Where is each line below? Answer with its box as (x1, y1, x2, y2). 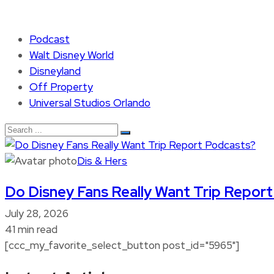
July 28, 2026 (5, 207, 68, 220)
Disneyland (29, 64, 81, 78)
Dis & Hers (77, 154, 127, 168)
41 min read (5, 223, 57, 236)
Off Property (29, 80, 93, 94)
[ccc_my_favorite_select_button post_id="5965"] (5, 239, 239, 252)
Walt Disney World (29, 48, 114, 62)
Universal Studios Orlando (29, 96, 150, 109)
